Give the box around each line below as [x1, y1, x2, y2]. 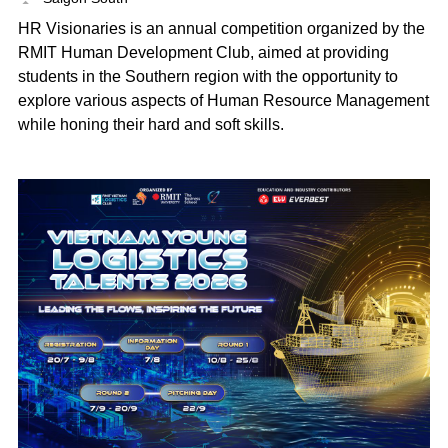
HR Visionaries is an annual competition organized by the [17, 20, 425, 38]
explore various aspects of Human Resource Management [17, 92, 429, 110]
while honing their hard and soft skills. [17, 116, 284, 134]
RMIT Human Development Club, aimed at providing [17, 44, 389, 62]
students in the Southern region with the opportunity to [17, 68, 398, 86]
